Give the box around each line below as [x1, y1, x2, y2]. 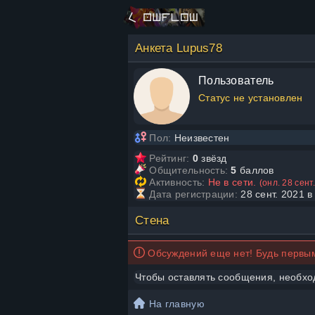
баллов [236, 165, 274, 176]
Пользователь [198, 74, 274, 86]
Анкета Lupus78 [135, 41, 222, 55]
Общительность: [149, 165, 229, 176]
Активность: [149, 176, 205, 188]
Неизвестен [171, 132, 230, 143]
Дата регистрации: [149, 188, 238, 200]
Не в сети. [207, 176, 259, 188]
